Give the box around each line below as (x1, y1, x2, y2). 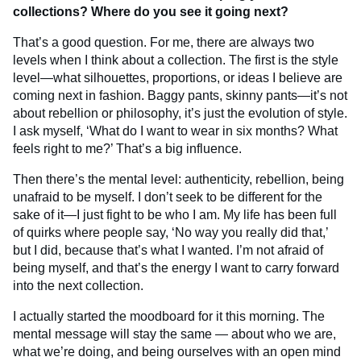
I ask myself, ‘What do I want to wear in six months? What (13, 123, 338, 138)
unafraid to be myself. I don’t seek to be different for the (13, 189, 322, 204)
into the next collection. (13, 278, 143, 293)
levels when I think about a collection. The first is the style (13, 52, 338, 67)
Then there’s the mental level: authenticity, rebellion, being (13, 172, 344, 186)
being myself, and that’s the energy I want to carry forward (13, 260, 339, 275)
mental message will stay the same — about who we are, (13, 326, 336, 341)
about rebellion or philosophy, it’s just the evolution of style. (13, 106, 347, 120)
